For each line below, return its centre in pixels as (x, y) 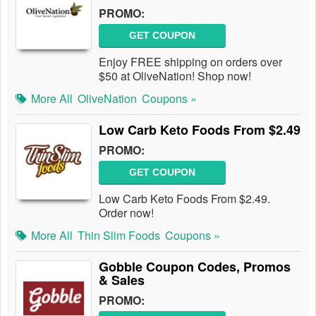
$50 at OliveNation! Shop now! (175, 76)
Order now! (126, 213)
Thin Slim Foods (119, 235)
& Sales (122, 280)
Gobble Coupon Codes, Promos (195, 267)
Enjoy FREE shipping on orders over (190, 62)
